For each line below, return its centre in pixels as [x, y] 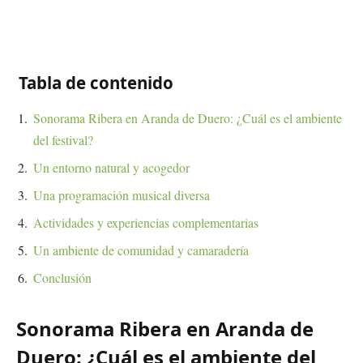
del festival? [63, 140]
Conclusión [62, 278]
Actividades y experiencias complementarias [146, 222]
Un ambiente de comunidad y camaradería [141, 250]
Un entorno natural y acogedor [111, 167]
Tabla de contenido [96, 82]
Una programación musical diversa [122, 195]
